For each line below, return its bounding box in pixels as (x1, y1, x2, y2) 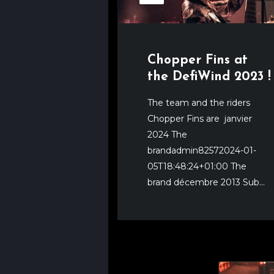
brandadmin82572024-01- (147, 144, 256, 156)
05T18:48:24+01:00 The (147, 160, 246, 172)
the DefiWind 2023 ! (147, 70, 271, 83)
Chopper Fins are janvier (147, 113, 252, 124)
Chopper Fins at (147, 53, 248, 67)
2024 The (147, 128, 187, 140)
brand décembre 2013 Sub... (147, 176, 265, 188)
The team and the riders (147, 97, 250, 108)
